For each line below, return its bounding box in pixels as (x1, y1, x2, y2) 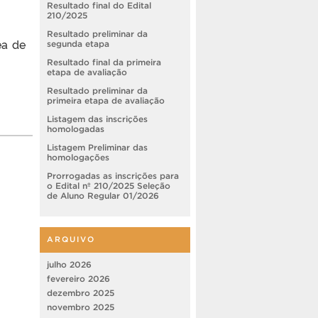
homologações (47, 152, 109, 162)
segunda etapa (47, 38, 109, 48)
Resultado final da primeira (47, 57, 161, 67)
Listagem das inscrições (47, 114, 148, 124)
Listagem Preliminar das (47, 142, 148, 152)
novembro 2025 (47, 302, 114, 312)
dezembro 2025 (47, 287, 114, 297)
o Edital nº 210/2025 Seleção (47, 180, 170, 190)
